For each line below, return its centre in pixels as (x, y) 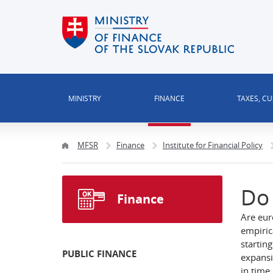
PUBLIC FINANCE (99, 254)
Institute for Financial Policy (213, 145)
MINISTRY (85, 98)
